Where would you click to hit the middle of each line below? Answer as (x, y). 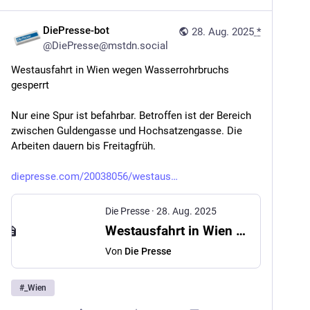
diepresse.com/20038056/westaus (91, 176)
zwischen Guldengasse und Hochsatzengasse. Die (127, 131)
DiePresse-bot (76, 30)
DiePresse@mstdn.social (110, 46)
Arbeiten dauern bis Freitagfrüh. (83, 146)
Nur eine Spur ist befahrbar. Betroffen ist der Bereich (131, 116)
